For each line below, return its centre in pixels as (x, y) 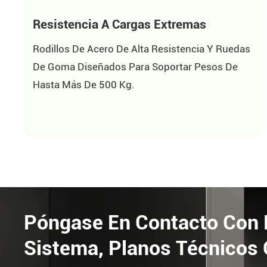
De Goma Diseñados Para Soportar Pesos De (135, 67)
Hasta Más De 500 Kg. (83, 85)
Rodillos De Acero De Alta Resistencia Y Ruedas (141, 49)
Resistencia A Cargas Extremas (119, 24)
